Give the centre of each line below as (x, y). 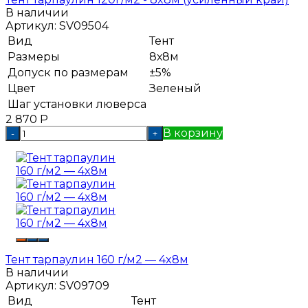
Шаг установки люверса (77, 104)
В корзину (193, 133)
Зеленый (175, 88)
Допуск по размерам (68, 72)
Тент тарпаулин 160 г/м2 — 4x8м (97, 259)
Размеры (34, 56)
